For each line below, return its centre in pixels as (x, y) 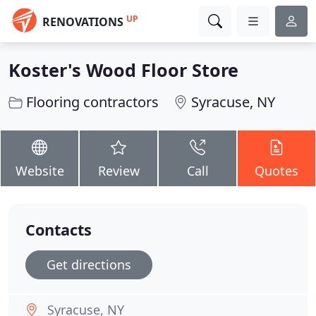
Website (39, 171)
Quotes (276, 171)
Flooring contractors (92, 102)
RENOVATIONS (83, 22)
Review (119, 171)
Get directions (89, 265)
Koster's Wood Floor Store (123, 70)
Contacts (59, 230)
